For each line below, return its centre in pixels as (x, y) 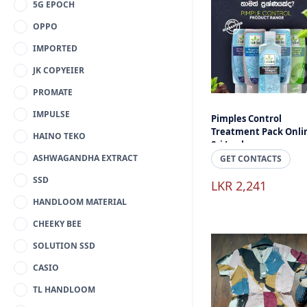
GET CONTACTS (251, 159)
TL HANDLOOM (64, 290)
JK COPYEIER (59, 70)
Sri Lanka (232, 145)
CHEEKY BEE (57, 224)
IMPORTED (55, 48)
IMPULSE (51, 114)
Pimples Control (246, 119)
